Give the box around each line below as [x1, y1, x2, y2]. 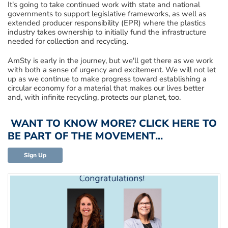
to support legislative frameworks [53, 8, 168, 19]
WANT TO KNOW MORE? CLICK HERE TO [11, 116, 217, 130]
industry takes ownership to [8, 26, 104, 37]
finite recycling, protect [48, 92, 125, 102]
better [184, 82, 204, 93]
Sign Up [13, 151, 57, 159]
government [8, 8, 49, 19]
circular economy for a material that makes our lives [8, 82, 184, 93]
